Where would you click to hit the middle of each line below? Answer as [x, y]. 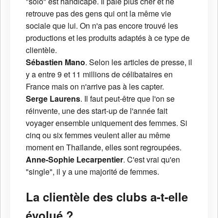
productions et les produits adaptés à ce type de [108, 37]
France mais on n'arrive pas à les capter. [95, 86]
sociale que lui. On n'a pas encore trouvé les [102, 25]
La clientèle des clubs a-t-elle [107, 196]
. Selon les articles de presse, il [139, 62]
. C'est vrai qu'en [152, 159]
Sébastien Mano [55, 62]
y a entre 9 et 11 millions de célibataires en [99, 74]
